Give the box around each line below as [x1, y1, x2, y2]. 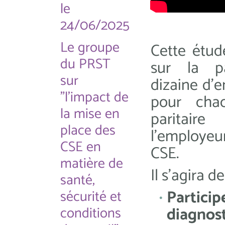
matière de [60, 152, 123, 175]
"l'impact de [60, 86, 129, 109]
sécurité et [60, 185, 122, 208]
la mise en [60, 102, 120, 126]
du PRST [60, 53, 110, 76]
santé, [60, 169, 95, 192]
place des [60, 119, 116, 142]
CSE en [60, 136, 101, 159]
